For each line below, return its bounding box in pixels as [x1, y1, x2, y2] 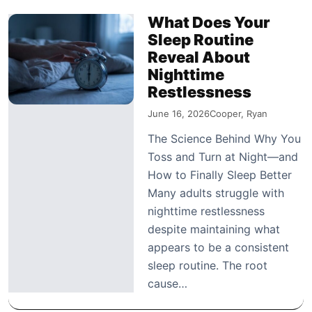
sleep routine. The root [148, 258, 267, 272]
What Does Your [148, 13, 270, 31]
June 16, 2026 [148, 107, 210, 119]
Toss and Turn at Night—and [148, 149, 298, 164]
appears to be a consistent [148, 240, 289, 254]
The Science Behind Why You [148, 131, 301, 146]
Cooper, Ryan [210, 107, 267, 119]
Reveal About [148, 47, 250, 66]
